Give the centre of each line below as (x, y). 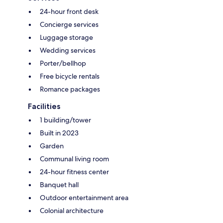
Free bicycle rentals (70, 76)
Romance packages (70, 89)
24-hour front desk (69, 11)
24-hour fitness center (74, 171)
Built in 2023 (59, 133)
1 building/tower (65, 120)
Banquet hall (59, 184)
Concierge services (69, 24)
